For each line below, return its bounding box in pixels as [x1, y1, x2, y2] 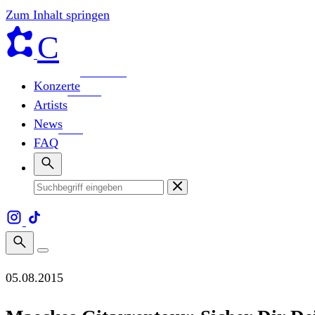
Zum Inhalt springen [6, 8, 110, 22]
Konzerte [34, 79, 80, 93]
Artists [34, 98, 67, 112]
